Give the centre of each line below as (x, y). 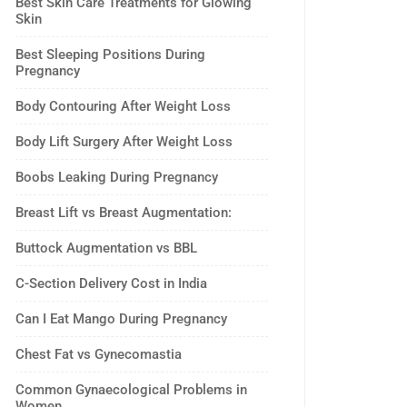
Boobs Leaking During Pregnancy (117, 177)
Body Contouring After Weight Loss (123, 106)
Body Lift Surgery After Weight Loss (124, 142)
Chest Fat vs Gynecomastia (99, 354)
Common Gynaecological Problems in (131, 390)
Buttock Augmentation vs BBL (106, 248)
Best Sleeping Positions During (110, 55)
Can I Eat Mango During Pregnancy (121, 319)
